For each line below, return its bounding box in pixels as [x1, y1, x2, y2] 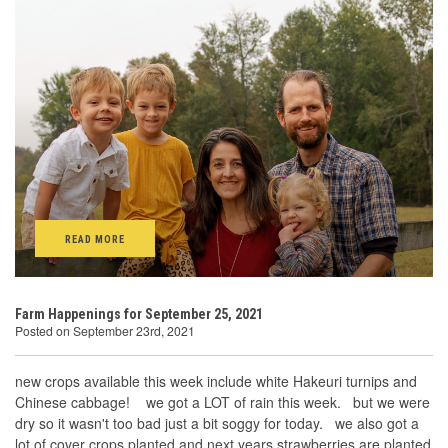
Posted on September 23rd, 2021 [15, 322, 195, 339]
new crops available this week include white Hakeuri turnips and [15, 371, 417, 391]
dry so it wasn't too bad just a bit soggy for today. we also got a [15, 413, 419, 433]
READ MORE [65, 233, 126, 246]
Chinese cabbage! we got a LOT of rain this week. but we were [15, 392, 430, 412]
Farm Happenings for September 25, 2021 [15, 306, 263, 322]
